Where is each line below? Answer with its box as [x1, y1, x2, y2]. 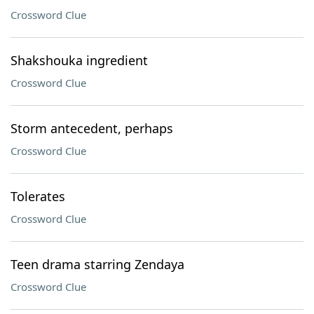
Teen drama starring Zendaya [11, 256, 184, 273]
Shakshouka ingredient [11, 52, 148, 69]
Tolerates [11, 188, 65, 205]
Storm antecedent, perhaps [11, 120, 173, 137]
